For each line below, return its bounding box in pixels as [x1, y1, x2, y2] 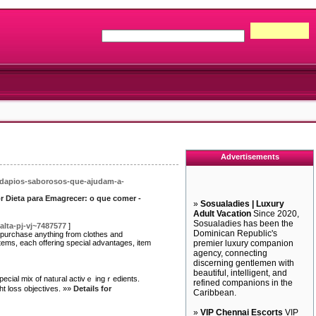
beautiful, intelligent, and [193, 268, 287, 278]
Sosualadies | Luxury [200, 199, 284, 209]
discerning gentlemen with [193, 258, 294, 268]
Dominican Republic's [193, 229, 277, 238]
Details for [73, 284, 111, 293]
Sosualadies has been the [193, 219, 293, 229]
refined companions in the [193, 278, 293, 288]
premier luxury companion [193, 238, 293, 248]
